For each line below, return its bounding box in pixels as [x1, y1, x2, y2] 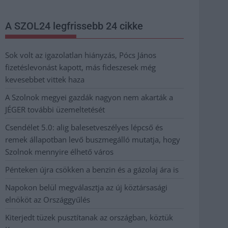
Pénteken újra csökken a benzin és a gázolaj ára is [5, 164, 179, 175]
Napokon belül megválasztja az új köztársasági [5, 182, 167, 192]
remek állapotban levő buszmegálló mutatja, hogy [5, 134, 180, 145]
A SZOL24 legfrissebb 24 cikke [5, 19, 143, 32]
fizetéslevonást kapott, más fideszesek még [5, 62, 156, 72]
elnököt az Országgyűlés [5, 194, 90, 205]
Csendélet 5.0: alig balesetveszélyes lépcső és [5, 122, 163, 132]
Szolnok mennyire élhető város [5, 146, 113, 157]
